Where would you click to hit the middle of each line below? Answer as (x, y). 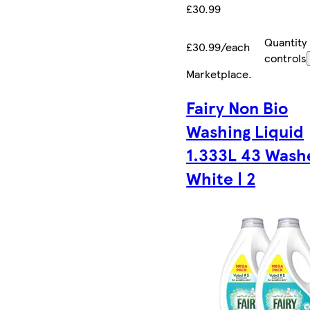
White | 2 (221, 178)
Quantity (285, 42)
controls (285, 58)
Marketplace (218, 74)
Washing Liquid (245, 131)
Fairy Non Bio (237, 107)
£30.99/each (218, 47)
